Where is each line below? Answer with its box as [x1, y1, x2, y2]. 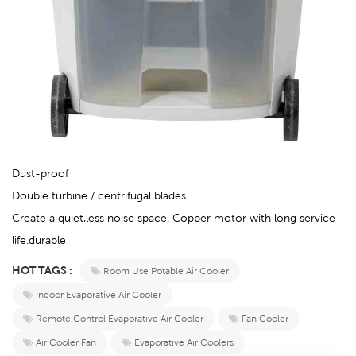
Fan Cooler [242, 312, 288, 325]
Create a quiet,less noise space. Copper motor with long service [12, 211, 335, 225]
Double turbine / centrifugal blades [12, 189, 186, 203]
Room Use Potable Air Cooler [103, 265, 229, 277]
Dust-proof [12, 167, 68, 180]
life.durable [12, 234, 66, 247]
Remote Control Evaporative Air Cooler [36, 312, 203, 325]
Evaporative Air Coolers [134, 336, 234, 349]
